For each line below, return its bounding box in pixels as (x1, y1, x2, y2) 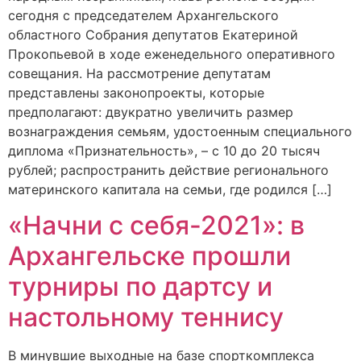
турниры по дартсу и (8, 271, 272, 303)
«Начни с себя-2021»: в (8, 210, 305, 242)
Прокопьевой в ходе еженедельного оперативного (8, 45, 335, 62)
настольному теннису (8, 301, 284, 334)
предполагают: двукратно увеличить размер (8, 103, 293, 120)
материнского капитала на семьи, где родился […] (8, 180, 332, 197)
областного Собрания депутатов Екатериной (8, 26, 298, 43)
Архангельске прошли (8, 240, 291, 272)
